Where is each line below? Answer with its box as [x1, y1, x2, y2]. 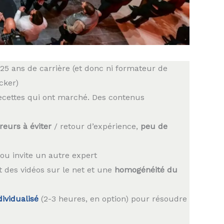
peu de [140, 121, 167, 131]
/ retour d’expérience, [51, 121, 140, 131]
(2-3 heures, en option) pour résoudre [38, 193, 187, 203]
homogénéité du [114, 164, 177, 174]
